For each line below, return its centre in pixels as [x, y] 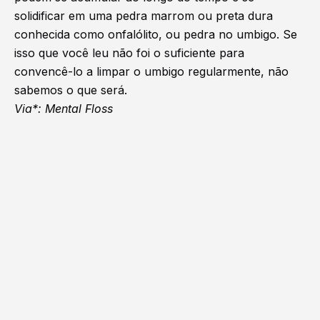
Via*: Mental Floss [64, 109]
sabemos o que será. [71, 90]
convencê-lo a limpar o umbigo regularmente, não [151, 72]
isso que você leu [63, 53]
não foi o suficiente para [178, 53]
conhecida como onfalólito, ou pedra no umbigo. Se [156, 35]
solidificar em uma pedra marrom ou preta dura [144, 16]
